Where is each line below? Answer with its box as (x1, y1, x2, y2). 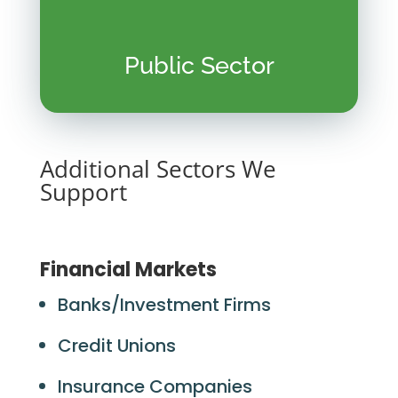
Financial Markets (39, 256, 217, 283)
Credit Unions (57, 333, 176, 358)
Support (39, 176, 127, 208)
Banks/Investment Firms (57, 292, 271, 317)
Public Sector (123, 52, 275, 80)
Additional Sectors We (39, 153, 276, 185)
